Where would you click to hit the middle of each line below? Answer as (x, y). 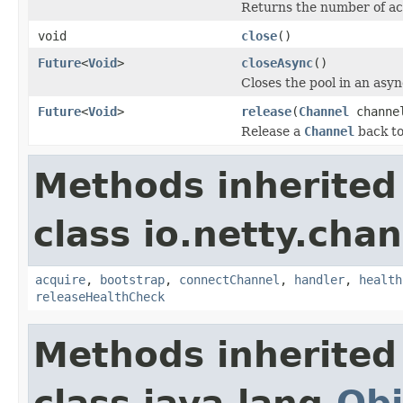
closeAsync (277, 63)
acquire (60, 279)
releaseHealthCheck (100, 296)
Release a (273, 131)
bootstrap (132, 279)
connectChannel (229, 279)
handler (319, 279)
